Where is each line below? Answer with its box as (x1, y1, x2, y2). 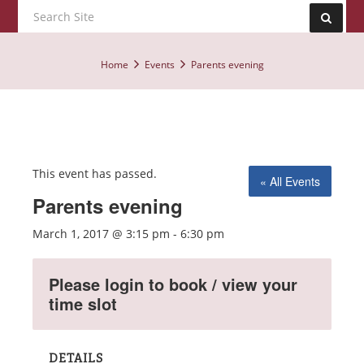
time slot (49, 292, 117, 315)
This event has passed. (32, 166, 157, 181)
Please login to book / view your (49, 272, 297, 296)
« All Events (260, 173, 320, 189)
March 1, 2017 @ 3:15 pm (32, 226, 170, 241)
